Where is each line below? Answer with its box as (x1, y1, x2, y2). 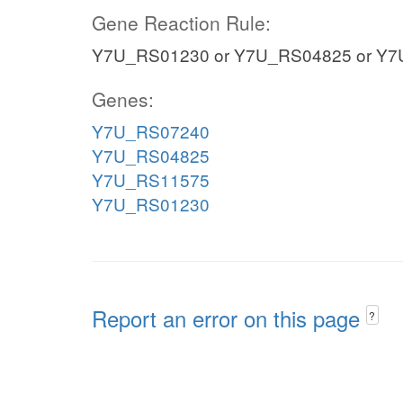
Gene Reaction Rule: (92, 9, 271, 36)
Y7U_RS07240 (92, 119, 210, 143)
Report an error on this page (92, 302, 366, 334)
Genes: (92, 85, 154, 112)
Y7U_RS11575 (92, 167, 210, 192)
